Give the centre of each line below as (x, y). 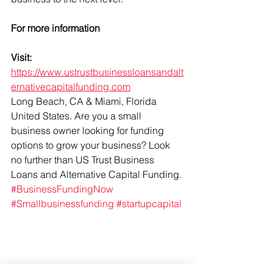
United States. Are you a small (77, 116)
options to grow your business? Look (92, 145)
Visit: (23, 57)
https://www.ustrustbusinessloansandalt (97, 72)
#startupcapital (149, 204)
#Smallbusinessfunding (62, 204)
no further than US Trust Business (84, 160)
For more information (57, 28)
